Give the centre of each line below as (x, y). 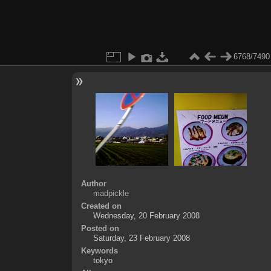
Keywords (99, 250)
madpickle (111, 193)
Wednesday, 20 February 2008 (146, 215)
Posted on (100, 228)
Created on (101, 206)
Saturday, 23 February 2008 (141, 238)
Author (93, 183)
